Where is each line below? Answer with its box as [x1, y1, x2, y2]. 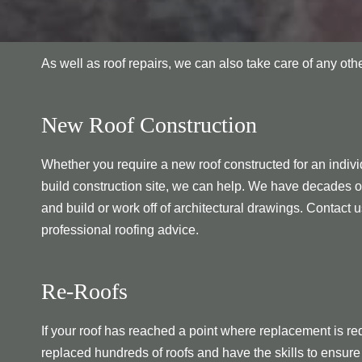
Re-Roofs [41, 278, 128, 304]
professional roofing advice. [41, 222, 199, 237]
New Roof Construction [41, 112, 257, 137]
